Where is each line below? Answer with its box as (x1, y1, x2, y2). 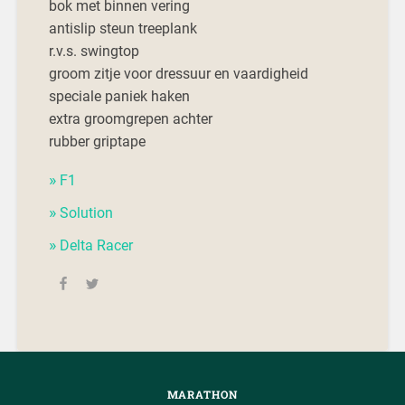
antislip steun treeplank (48, 20, 197, 38)
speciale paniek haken (48, 88, 190, 106)
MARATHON (167, 387, 238, 402)
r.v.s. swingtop (48, 42, 139, 61)
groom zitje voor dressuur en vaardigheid (48, 65, 308, 83)
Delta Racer (59, 237, 133, 255)
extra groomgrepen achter (48, 110, 212, 128)
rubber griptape (48, 133, 146, 151)
